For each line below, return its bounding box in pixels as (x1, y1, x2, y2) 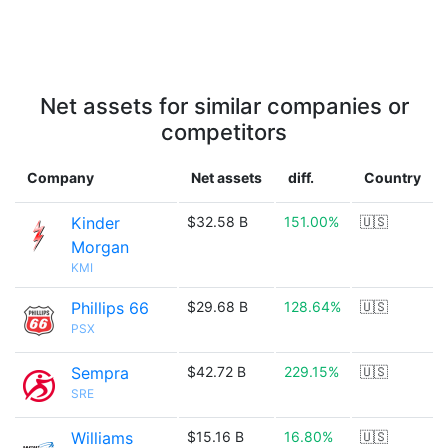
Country (364, 169, 421, 186)
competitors (161, 119, 287, 145)
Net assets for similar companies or (39, 93, 409, 119)
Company (27, 169, 94, 186)
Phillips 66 (71, 298, 149, 318)
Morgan (71, 237, 129, 257)
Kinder (71, 213, 120, 233)
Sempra (71, 363, 129, 383)
